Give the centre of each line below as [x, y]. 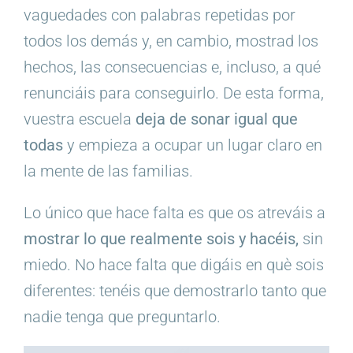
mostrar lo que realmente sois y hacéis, [161, 239]
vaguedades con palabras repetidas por [159, 15]
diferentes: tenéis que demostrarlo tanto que [175, 291]
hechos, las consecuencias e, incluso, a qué [172, 67]
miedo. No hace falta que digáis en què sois [173, 265]
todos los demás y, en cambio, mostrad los [171, 41]
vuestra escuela [79, 119]
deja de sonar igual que [216, 119]
